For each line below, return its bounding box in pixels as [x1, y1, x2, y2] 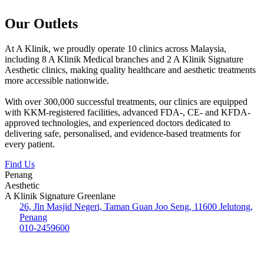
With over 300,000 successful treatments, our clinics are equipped [5, 96, 247, 107]
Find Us [5, 159, 35, 169]
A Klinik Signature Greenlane [5, 190, 115, 201]
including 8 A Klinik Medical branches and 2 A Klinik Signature [5, 54, 243, 64]
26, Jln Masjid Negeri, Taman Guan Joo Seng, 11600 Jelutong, [19, 201, 253, 212]
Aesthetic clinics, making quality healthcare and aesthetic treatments [5, 64, 256, 75]
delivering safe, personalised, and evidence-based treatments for [5, 128, 240, 138]
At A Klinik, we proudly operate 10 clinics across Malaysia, [5, 43, 226, 54]
